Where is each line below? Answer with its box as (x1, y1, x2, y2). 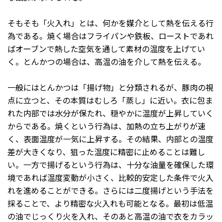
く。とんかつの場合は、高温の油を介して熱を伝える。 (7, 55, 206, 67)
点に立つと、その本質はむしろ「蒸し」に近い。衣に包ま (7, 94, 213, 106)
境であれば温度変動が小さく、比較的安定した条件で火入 (7, 171, 214, 183)
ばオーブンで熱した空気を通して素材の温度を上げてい (7, 42, 205, 55)
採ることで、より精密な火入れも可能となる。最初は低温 (7, 197, 213, 209)
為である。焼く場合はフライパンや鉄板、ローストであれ (7, 29, 214, 42)
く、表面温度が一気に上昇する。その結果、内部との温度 (7, 132, 214, 145)
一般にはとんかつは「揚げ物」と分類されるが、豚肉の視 (7, 81, 214, 93)
